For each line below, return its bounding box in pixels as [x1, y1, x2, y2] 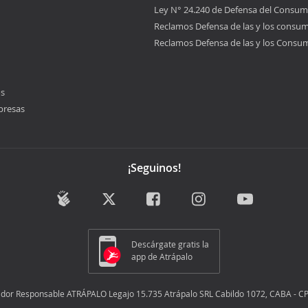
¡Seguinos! [127, 160, 181, 176]
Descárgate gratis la [131, 238, 209, 250]
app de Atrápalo [131, 250, 192, 262]
